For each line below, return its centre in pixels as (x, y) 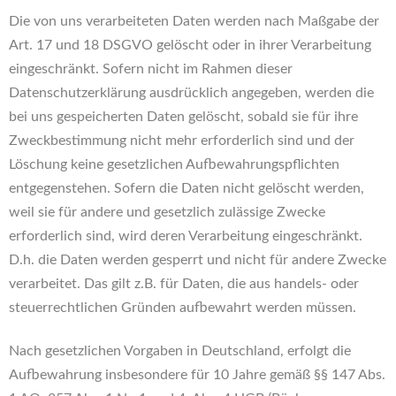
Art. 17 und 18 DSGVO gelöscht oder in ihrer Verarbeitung (190, 45)
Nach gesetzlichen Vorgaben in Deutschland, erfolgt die (180, 351)
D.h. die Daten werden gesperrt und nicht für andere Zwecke (198, 260)
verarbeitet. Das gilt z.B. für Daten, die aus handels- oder (184, 284)
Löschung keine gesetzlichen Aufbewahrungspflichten (174, 164)
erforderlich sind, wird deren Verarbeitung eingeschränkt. (186, 236)
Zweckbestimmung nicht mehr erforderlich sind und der (182, 141)
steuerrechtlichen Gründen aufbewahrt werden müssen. (183, 308)
